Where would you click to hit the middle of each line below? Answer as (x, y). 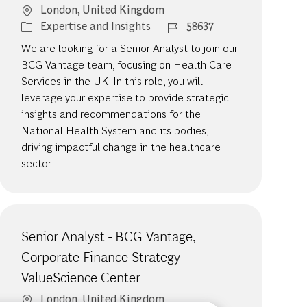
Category (43, 25)
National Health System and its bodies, (115, 130)
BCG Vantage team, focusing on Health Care (127, 64)
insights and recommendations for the (111, 114)
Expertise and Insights (96, 26)
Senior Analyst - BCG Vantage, (109, 237)
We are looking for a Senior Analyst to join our (130, 48)
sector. (37, 163)
